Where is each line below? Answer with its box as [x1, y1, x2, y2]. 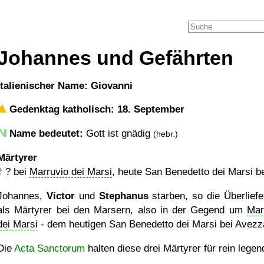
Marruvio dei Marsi [29, 166, 112, 177]
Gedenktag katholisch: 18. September [6, 104, 184, 115]
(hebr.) [153, 129, 178, 138]
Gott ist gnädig [83, 128, 153, 139]
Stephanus [98, 190, 148, 202]
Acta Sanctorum [14, 243, 85, 254]
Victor [46, 190, 75, 202]
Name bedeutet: [9, 128, 83, 139]
